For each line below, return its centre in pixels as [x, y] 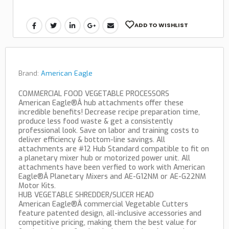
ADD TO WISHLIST [161, 25]
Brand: [30, 74]
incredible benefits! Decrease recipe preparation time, [109, 112]
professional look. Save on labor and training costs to [109, 131]
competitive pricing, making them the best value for [108, 223]
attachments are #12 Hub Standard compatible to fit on [114, 149]
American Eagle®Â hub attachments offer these [101, 103]
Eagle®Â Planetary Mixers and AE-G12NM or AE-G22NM [112, 177]
